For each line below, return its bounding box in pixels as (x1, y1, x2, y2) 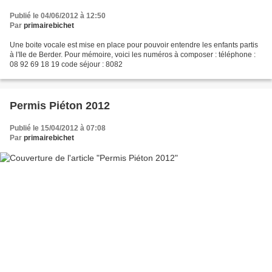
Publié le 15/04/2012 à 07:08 (10, 123, 106, 132)
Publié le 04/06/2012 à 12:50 (10, 11, 106, 20)
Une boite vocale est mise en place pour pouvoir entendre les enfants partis (10, 40, 258, 49)
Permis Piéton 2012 (10, 99, 110, 112)
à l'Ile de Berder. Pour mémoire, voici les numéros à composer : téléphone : (10, 50, 256, 59)
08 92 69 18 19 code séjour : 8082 (10, 59, 123, 69)
